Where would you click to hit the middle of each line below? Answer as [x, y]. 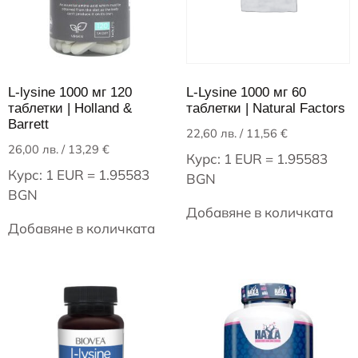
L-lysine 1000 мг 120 [70, 92]
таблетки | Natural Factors [265, 108]
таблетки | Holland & [70, 108]
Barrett [28, 124]
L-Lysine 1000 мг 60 [246, 92]
